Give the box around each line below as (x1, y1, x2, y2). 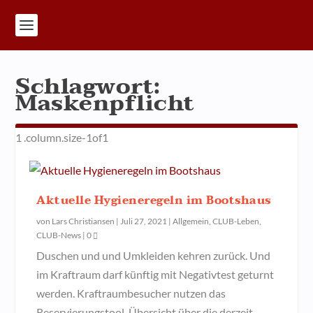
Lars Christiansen (52, 216, 115, 226)
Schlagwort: (15, 67, 161, 105)
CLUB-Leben (212, 216, 260, 226)
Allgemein (173, 216, 210, 226)
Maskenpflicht (15, 84, 195, 122)
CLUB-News (36, 230, 82, 240)
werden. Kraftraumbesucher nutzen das (36, 286, 226, 300)
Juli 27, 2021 (120, 216, 168, 226)
